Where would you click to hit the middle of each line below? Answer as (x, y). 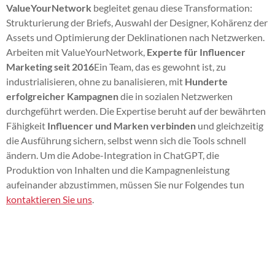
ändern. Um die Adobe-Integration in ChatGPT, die (113, 155)
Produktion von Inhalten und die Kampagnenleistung (118, 169)
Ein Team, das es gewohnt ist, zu (160, 66)
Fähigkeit (27, 125)
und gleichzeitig (230, 125)
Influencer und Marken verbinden (122, 125)
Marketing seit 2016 (50, 66)
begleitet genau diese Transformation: (172, 7)
